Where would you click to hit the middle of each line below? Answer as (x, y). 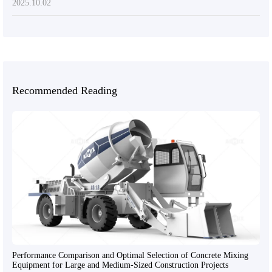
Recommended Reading (65, 90)
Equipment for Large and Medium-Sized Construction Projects (120, 265)
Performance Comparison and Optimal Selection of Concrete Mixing (130, 255)
